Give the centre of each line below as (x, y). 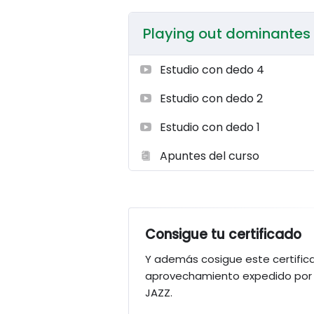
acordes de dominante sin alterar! (218, 11)
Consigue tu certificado (224, 234)
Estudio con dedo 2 (212, 98)
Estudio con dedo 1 (210, 127)
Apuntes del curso (210, 156)
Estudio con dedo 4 (212, 70)
